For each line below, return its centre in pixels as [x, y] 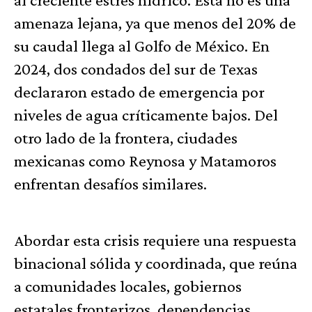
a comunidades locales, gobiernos [128, 286]
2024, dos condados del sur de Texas [136, 69]
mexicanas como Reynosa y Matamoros [145, 161]
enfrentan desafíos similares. [110, 184]
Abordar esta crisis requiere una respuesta [155, 240]
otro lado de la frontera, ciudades [126, 138]
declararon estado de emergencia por [139, 92]
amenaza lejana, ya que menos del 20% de [155, 23]
